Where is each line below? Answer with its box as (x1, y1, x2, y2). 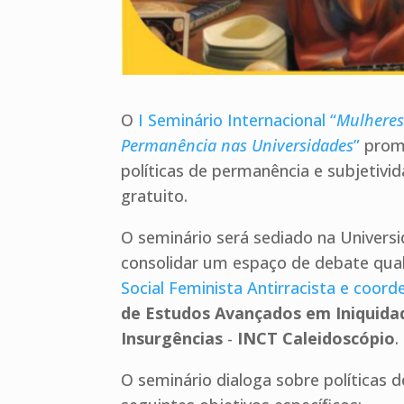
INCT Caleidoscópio (237, 327, 396, 350)
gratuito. (121, 185, 188, 207)
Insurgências (121, 327, 224, 350)
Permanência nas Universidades (121, 134, 354, 157)
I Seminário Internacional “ (138, 109, 337, 132)
